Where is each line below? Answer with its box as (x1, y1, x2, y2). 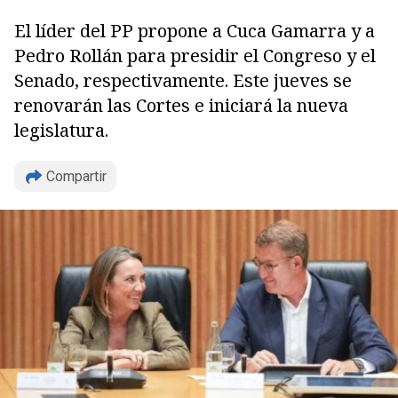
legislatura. (14, 118, 108, 142)
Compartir (46, 168, 107, 185)
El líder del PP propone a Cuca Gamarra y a (14, 19, 375, 43)
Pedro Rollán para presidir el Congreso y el (14, 44, 376, 68)
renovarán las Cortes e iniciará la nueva (14, 93, 348, 117)
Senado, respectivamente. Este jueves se (14, 68, 352, 92)
